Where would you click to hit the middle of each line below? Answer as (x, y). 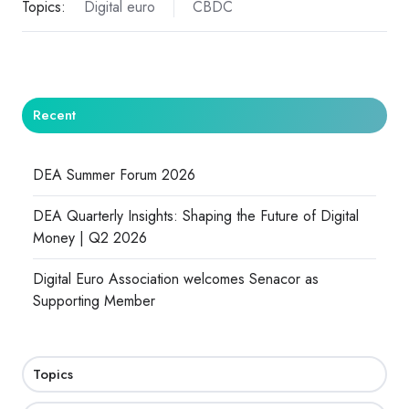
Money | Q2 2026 (90, 238)
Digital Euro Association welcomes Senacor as (176, 279)
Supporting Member (94, 301)
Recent (55, 115)
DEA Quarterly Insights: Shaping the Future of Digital (196, 216)
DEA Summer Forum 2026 (115, 175)
